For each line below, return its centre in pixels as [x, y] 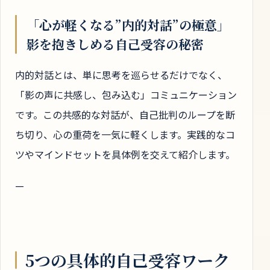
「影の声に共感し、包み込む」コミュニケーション [126, 94]
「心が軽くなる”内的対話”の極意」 [128, 24]
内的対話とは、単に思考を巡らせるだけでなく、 [121, 74]
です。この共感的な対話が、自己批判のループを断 [125, 114]
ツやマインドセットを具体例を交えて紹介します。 [125, 154]
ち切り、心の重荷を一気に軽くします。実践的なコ [125, 134]
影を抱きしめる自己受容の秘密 [115, 44]
